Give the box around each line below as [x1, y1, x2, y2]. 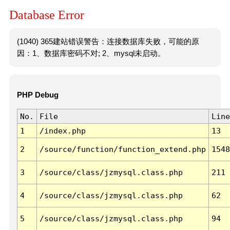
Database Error [9, 8, 84, 22]
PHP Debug [16, 91, 59, 100]
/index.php [39, 126, 86, 136]
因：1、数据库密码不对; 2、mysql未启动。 [16, 49, 165, 57]
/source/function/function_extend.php [39, 145, 206, 154]
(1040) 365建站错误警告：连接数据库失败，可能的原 [16, 37, 199, 46]
